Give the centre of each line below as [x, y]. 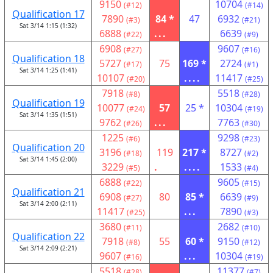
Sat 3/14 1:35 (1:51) [48, 115]
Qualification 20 [48, 147]
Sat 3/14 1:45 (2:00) [48, 159]
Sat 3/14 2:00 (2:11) [48, 204]
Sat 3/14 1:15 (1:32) [48, 26]
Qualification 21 [48, 192]
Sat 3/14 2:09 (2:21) [48, 248]
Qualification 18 [48, 58]
